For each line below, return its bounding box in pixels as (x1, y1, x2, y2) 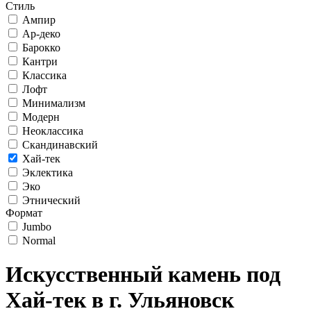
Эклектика (22, 167, 73, 178)
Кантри (22, 56, 58, 67)
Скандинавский (22, 139, 98, 151)
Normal (22, 235, 56, 246)
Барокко (22, 42, 60, 53)
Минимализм (22, 97, 85, 109)
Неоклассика (22, 125, 83, 137)
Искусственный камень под (6, 262, 280, 287)
